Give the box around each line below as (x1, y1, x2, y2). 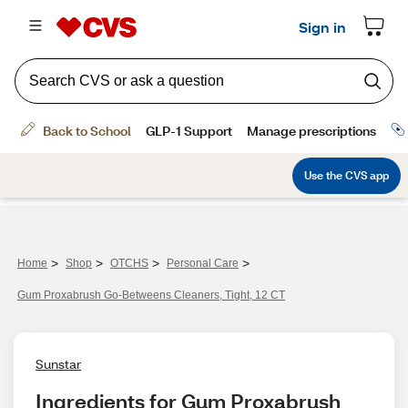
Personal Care (167, 257, 239, 270)
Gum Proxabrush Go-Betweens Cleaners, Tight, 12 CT (17, 289, 285, 301)
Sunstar (36, 355, 81, 372)
